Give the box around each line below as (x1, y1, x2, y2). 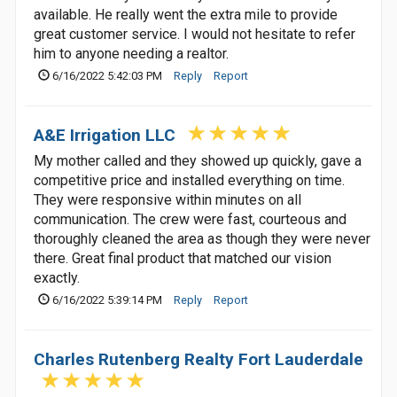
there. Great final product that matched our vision (34, 250, 331, 267)
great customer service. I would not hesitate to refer (34, 26, 355, 43)
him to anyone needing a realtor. (34, 45, 229, 62)
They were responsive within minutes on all (34, 191, 301, 208)
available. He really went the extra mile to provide (34, 6, 338, 23)
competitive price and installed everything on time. (34, 172, 345, 189)
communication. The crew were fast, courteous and (34, 211, 346, 228)
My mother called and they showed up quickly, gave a (34, 152, 362, 169)
